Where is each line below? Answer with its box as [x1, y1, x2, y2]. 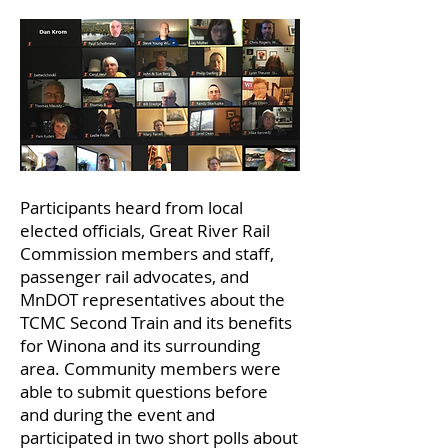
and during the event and [20, 403, 215, 426]
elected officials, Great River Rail [20, 219, 270, 242]
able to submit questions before [20, 380, 268, 403]
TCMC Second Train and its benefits [20, 311, 292, 334]
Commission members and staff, [20, 242, 274, 265]
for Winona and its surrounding [20, 334, 260, 357]
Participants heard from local [20, 196, 243, 219]
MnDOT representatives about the [20, 288, 285, 311]
